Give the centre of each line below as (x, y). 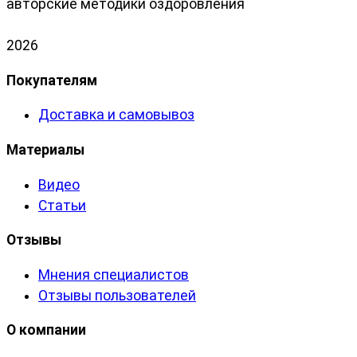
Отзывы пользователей (117, 295)
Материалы (45, 150)
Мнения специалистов (114, 275)
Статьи (62, 205)
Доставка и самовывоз (116, 115)
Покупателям (52, 80)
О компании (46, 330)
